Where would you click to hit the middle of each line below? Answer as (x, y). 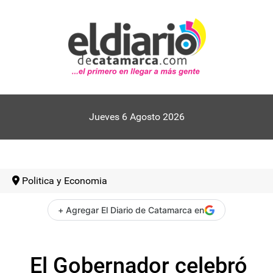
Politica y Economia (65, 181)
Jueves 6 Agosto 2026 (136, 117)
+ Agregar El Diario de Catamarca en (131, 210)
